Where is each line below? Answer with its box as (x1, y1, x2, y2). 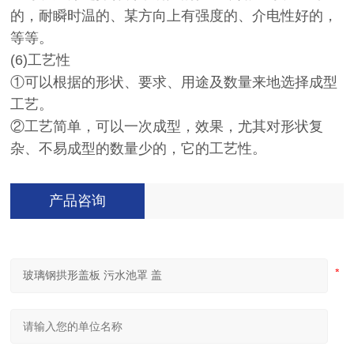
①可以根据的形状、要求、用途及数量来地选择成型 (10, 74, 338, 90)
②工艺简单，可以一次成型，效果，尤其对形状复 (10, 119, 324, 134)
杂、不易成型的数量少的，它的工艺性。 (10, 141, 267, 156)
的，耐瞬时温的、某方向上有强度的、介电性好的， (10, 8, 338, 24)
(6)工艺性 (10, 52, 75, 68)
